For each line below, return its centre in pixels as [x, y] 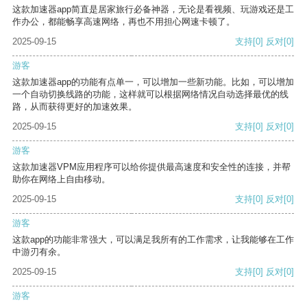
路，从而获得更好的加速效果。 [75, 107]
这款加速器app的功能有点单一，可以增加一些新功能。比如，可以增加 [153, 82]
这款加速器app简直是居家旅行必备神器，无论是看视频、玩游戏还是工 [153, 10]
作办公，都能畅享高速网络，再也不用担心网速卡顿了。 [124, 22]
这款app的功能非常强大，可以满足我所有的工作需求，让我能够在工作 [153, 240]
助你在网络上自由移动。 [61, 180]
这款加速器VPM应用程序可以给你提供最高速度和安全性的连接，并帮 [151, 167]
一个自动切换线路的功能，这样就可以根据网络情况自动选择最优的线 [150, 95]
